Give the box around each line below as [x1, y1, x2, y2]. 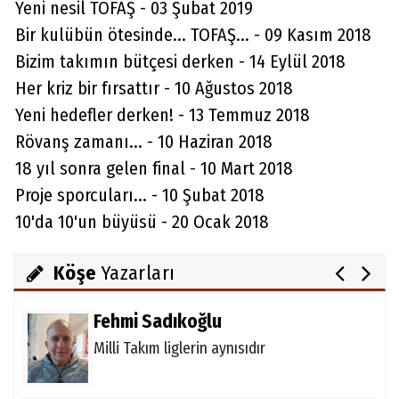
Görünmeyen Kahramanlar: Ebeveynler [94, 240, 339, 259]
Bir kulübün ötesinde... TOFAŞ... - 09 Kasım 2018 [15, 24, 371, 45]
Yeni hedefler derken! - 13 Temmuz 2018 [15, 104, 310, 126]
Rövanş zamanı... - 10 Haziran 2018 [15, 131, 273, 152]
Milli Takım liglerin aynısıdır [94, 338, 265, 358]
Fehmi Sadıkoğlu [94, 310, 222, 333]
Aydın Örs [94, 112, 169, 135]
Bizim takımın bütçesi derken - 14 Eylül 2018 [15, 51, 346, 72]
